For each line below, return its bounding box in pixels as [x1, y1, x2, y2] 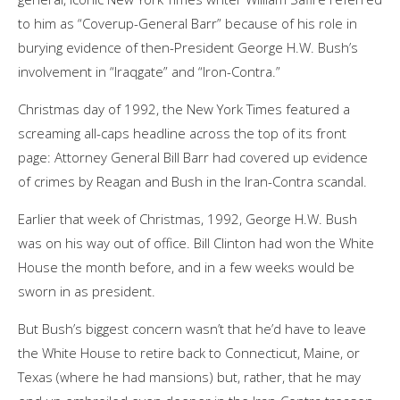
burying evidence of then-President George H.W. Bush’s [18, 37, 358, 56]
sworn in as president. [18, 281, 155, 300]
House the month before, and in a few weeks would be [18, 257, 354, 276]
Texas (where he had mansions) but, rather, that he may [18, 367, 361, 386]
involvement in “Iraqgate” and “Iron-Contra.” [18, 62, 280, 80]
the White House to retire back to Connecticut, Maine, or [18, 343, 360, 362]
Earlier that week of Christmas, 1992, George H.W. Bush [18, 209, 357, 228]
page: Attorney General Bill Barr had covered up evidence [18, 147, 368, 166]
